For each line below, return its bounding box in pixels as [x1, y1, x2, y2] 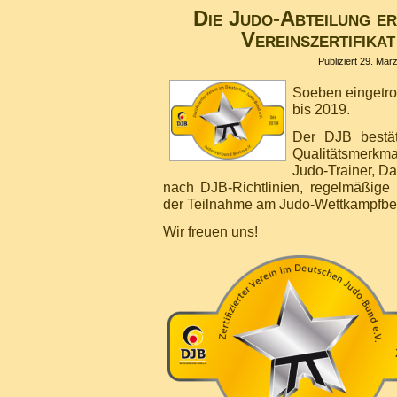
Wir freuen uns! [163, 223, 258, 239]
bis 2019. [292, 101, 350, 117]
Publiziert [318, 56, 357, 66]
